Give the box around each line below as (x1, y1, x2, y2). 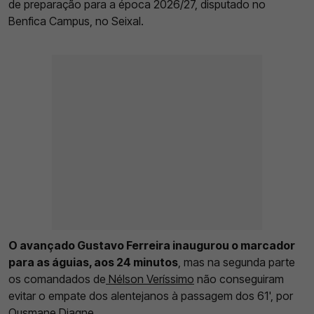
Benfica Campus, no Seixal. (8, 14, 144, 29)
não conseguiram (194, 272, 284, 287)
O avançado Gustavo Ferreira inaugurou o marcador (8, 238, 295, 253)
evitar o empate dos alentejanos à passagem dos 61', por (8, 289, 293, 303)
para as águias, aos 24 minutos (8, 255, 178, 270)
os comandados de (8, 272, 106, 287)
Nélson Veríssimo (106, 272, 194, 287)
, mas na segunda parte (178, 255, 295, 270)
